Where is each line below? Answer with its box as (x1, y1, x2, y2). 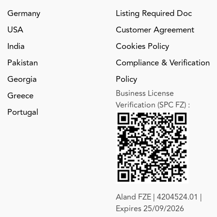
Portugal (7, 106, 38, 119)
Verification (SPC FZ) (116, 99, 188, 111)
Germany (7, 7, 40, 20)
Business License (116, 87, 174, 99)
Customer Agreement (116, 23, 194, 36)
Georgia (7, 73, 37, 86)
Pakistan (7, 56, 38, 69)
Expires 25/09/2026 (116, 202, 184, 215)
